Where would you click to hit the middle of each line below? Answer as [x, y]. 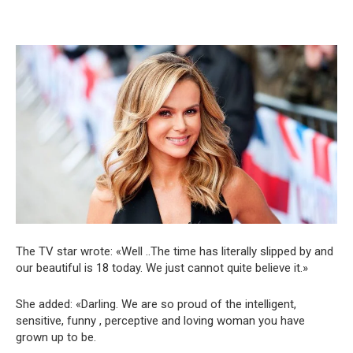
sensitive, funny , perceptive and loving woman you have [160, 321]
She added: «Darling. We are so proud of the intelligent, [156, 305]
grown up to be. [56, 338]
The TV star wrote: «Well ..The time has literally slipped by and [175, 252]
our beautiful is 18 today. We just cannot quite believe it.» [162, 268]
